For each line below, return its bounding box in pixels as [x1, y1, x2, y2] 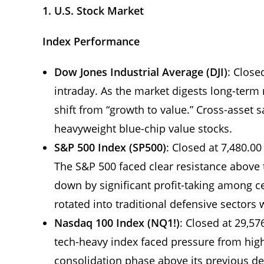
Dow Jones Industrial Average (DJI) [54, 64, 227, 79]
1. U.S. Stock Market [42, 3, 144, 18]
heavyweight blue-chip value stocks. [54, 121, 232, 136]
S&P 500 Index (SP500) [54, 140, 166, 154]
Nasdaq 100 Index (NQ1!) [54, 215, 180, 230]
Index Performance [42, 34, 140, 48]
